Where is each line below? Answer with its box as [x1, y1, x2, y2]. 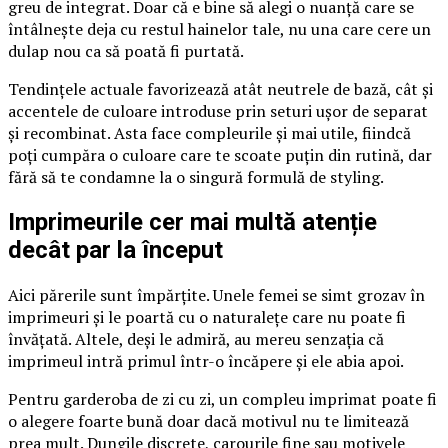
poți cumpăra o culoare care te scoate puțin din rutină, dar [8, 144, 432, 167]
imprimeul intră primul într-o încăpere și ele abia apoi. [8, 350, 404, 373]
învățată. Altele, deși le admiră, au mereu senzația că [8, 328, 384, 351]
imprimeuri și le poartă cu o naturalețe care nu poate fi [8, 306, 406, 329]
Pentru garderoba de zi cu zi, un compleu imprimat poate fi [8, 388, 437, 411]
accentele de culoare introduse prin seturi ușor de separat [8, 100, 428, 123]
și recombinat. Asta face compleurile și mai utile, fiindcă [8, 122, 411, 145]
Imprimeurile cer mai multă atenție [8, 208, 377, 237]
